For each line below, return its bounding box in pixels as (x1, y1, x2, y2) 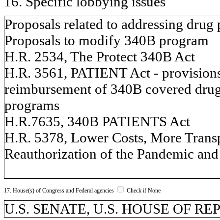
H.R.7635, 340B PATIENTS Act (4, 113, 190, 129)
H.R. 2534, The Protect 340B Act (4, 48, 195, 64)
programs (4, 97, 59, 113)
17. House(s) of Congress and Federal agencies (4, 187, 115, 194)
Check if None (125, 187, 161, 194)
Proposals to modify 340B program (4, 32, 209, 48)
